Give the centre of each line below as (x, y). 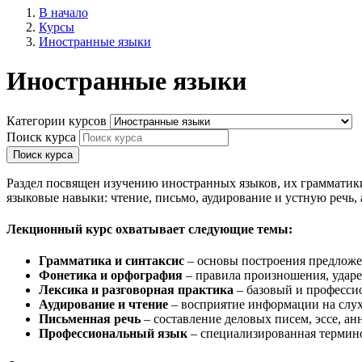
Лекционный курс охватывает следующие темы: (149, 229)
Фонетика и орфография (111, 276)
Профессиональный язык (113, 334)
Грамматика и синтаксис (112, 261)
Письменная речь (90, 319)
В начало (63, 13)
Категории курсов (58, 120)
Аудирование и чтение (103, 305)
